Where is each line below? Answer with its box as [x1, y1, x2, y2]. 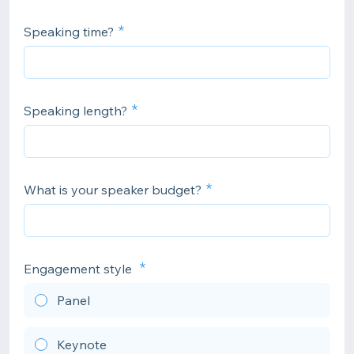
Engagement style [24, 261, 135, 277]
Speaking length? [24, 103, 127, 119]
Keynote [57, 337, 107, 352]
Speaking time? [24, 24, 114, 40]
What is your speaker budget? [24, 182, 201, 198]
